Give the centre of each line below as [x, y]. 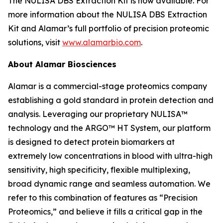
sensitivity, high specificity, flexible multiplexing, [99, 170]
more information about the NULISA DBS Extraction [108, 14]
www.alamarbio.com [102, 42]
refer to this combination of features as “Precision [103, 198]
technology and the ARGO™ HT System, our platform [109, 128]
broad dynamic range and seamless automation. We [109, 184]
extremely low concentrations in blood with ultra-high [110, 156]
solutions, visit [35, 42]
